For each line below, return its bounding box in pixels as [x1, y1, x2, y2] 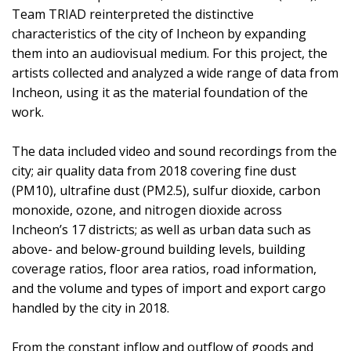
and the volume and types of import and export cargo [12, 279, 326, 297]
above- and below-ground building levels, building [12, 240, 306, 258]
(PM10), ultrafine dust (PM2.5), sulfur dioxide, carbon [12, 181, 320, 199]
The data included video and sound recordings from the [12, 142, 337, 160]
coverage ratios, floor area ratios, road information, [12, 259, 317, 277]
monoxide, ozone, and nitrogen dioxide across [12, 201, 282, 219]
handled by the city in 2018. [12, 299, 169, 317]
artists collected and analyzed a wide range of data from [12, 63, 338, 81]
